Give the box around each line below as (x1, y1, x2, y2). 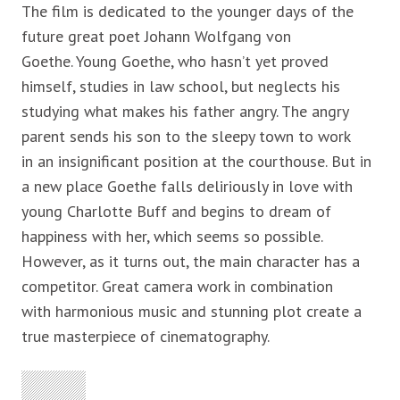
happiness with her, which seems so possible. (21, 226, 322, 246)
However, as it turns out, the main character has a (21, 251, 360, 271)
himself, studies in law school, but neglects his (21, 76, 340, 96)
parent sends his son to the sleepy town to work (21, 126, 350, 146)
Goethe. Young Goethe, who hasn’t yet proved (21, 51, 329, 71)
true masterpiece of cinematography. (21, 326, 270, 346)
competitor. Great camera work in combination (21, 276, 333, 296)
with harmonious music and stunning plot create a (21, 301, 362, 321)
